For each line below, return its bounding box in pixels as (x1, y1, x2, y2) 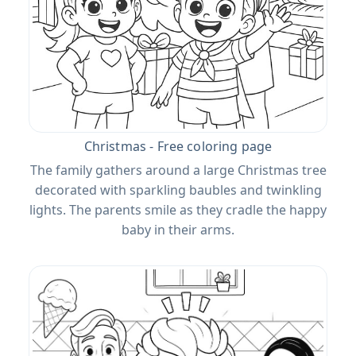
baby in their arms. (122, 221, 234, 239)
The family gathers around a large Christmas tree (29, 161, 327, 180)
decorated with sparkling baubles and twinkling (34, 181, 322, 199)
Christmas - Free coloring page (83, 137, 273, 156)
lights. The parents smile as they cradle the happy (29, 201, 327, 219)
